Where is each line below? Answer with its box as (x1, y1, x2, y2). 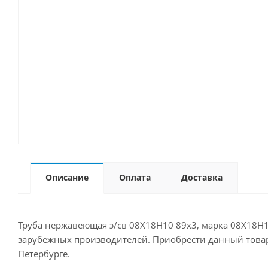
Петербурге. (18, 248, 70, 260)
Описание (45, 172, 89, 183)
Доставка (181, 172, 223, 183)
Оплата (119, 172, 151, 183)
